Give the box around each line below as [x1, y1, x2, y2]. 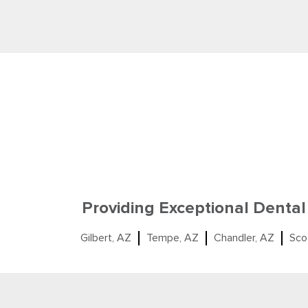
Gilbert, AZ [80, 231, 131, 245]
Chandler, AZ [214, 231, 274, 245]
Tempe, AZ [146, 231, 199, 245]
